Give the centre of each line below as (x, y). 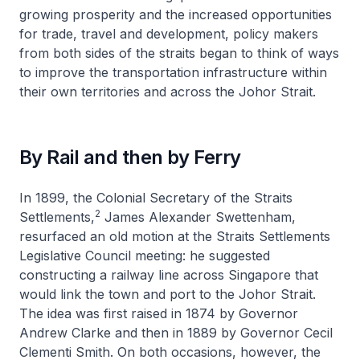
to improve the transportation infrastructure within (173, 72)
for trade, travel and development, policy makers (169, 34)
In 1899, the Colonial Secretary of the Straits (156, 198)
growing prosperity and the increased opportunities (176, 14)
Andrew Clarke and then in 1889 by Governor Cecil (176, 333)
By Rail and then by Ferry (130, 157)
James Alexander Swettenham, (198, 217)
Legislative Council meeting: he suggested (145, 256)
